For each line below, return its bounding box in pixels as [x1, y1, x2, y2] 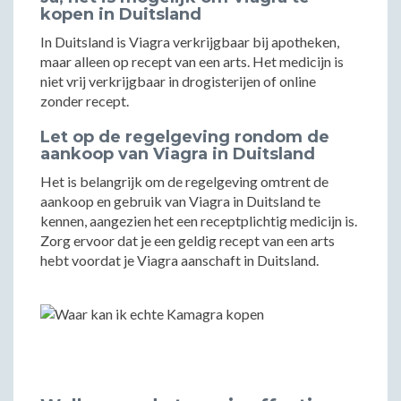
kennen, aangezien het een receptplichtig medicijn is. [40, 212, 357, 229]
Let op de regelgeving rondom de [40, 127, 329, 147]
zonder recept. [40, 92, 129, 109]
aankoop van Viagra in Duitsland [40, 144, 315, 164]
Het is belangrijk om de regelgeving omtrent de [40, 173, 328, 190]
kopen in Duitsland [40, 4, 201, 24]
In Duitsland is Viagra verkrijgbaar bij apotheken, [40, 33, 339, 50]
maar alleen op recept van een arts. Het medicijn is [40, 53, 344, 70]
